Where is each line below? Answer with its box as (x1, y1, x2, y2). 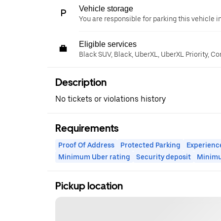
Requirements (55, 122, 118, 134)
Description (55, 76, 107, 88)
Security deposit (136, 153, 191, 161)
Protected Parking (120, 141, 181, 149)
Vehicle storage (79, 4, 133, 13)
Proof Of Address (58, 141, 114, 149)
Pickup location (55, 180, 123, 192)
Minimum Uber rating (58, 153, 130, 161)
